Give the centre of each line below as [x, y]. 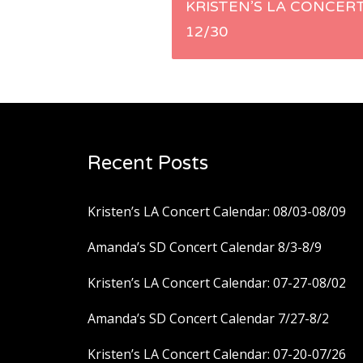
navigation [250, 64]
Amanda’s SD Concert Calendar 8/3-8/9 [205, 248]
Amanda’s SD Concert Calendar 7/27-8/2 [208, 319]
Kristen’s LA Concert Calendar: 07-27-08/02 [217, 283]
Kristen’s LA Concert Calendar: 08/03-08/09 [217, 212]
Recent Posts [148, 164]
